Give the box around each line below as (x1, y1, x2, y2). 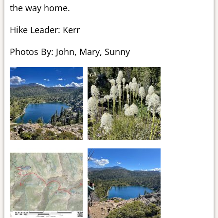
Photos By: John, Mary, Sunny (9, 46, 130, 58)
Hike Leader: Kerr (9, 24, 80, 36)
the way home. (9, 2, 70, 14)
